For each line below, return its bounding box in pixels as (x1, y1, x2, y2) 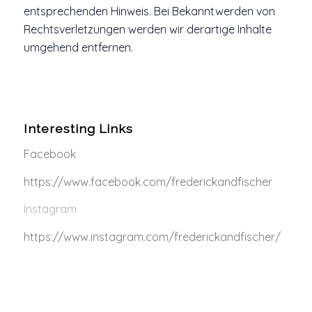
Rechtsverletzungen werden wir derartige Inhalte (23, 22, 272, 36)
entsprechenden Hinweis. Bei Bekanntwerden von (23, 3, 275, 18)
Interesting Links (23, 121, 133, 136)
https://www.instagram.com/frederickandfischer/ (23, 229, 281, 244)
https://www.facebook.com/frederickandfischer (23, 174, 272, 189)
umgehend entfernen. (23, 40, 133, 54)
